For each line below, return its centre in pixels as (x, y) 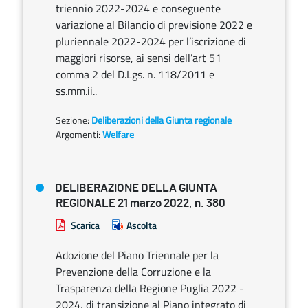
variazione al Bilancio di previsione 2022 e (154, 25)
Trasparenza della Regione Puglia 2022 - (150, 288)
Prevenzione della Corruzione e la (133, 272)
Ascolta (142, 225)
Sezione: (74, 120)
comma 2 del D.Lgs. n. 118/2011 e (135, 74)
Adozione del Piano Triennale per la (137, 255)
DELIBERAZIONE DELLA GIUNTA (136, 188)
